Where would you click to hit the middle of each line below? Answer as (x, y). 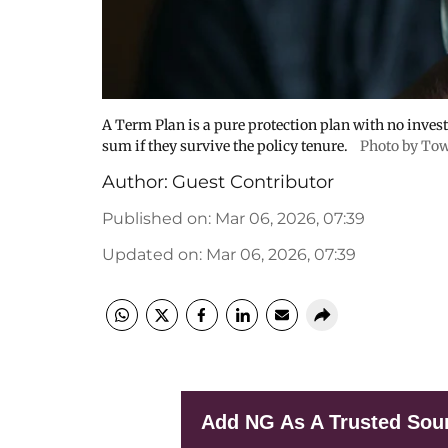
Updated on (150, 254)
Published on (155, 218)
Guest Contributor (253, 182)
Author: (135, 182)
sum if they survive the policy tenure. (225, 146)
